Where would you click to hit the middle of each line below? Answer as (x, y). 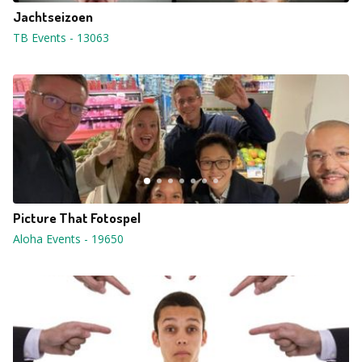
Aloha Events (47, 239)
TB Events (40, 38)
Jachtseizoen (53, 17)
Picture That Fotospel (77, 218)
